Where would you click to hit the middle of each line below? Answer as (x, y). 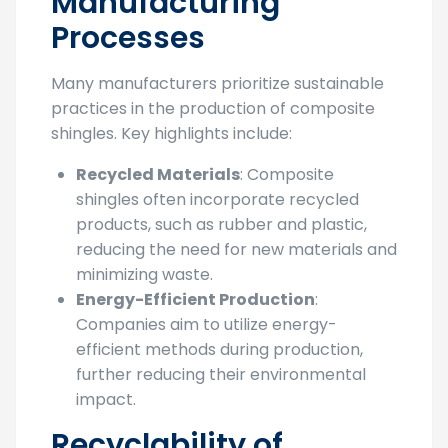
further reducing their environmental (221, 375)
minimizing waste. (144, 275)
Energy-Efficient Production (195, 300)
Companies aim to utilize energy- (206, 325)
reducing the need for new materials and (236, 250)
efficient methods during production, (219, 350)
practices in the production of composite (213, 109)
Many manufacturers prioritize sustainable (217, 84)
